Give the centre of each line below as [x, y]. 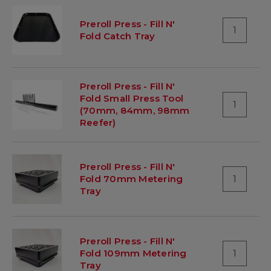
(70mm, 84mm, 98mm [135, 110]
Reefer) [98, 122]
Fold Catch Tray [117, 36]
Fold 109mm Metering [133, 253]
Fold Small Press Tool [132, 98]
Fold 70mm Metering [131, 178]
